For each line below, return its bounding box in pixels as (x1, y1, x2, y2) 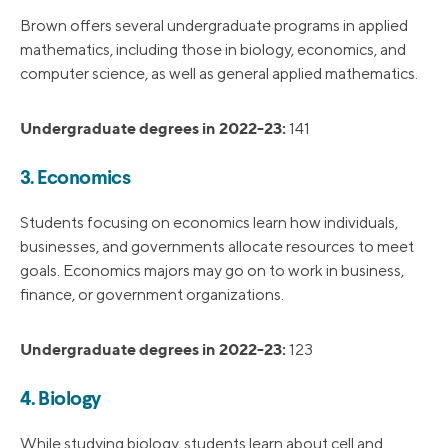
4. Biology (20, 390, 101, 411)
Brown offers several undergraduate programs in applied (20, 16, 408, 36)
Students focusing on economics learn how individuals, (20, 213, 398, 233)
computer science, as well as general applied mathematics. (20, 64, 418, 84)
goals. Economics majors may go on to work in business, (20, 261, 404, 281)
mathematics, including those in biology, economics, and (20, 40, 406, 60)
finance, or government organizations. (20, 285, 284, 305)
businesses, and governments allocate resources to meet (20, 237, 414, 257)
